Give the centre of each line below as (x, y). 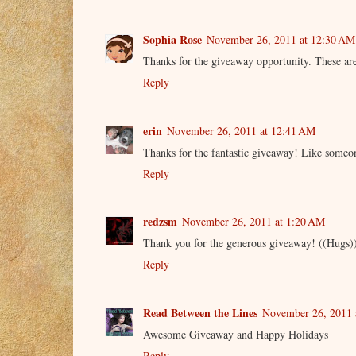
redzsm (160, 222)
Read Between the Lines (200, 312)
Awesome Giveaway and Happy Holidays (236, 334)
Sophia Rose (172, 40)
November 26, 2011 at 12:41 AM (241, 130)
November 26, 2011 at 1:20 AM (253, 222)
